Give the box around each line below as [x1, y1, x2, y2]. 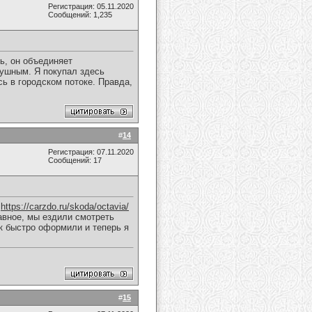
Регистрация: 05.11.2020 [48, 2, 134, 10]
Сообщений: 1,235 [48, 10, 112, 19]
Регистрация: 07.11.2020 [48, 148, 134, 156]
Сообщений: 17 [48, 156, 102, 164]
